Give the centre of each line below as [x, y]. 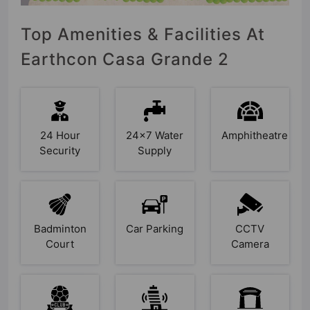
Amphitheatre [254, 135]
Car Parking [155, 228]
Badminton [60, 228]
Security [60, 150]
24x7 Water [155, 135]
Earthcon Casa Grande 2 [125, 59]
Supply [155, 150]
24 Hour [60, 135]
